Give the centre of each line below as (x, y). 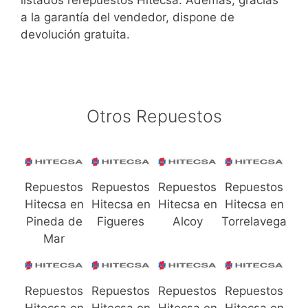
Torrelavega (254, 222)
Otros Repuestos (154, 117)
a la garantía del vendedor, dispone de (128, 18)
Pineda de (54, 222)
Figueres (121, 222)
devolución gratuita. (75, 35)
